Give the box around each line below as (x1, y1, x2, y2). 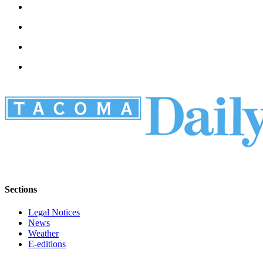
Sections (5, 184, 37, 195)
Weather (28, 228, 59, 239)
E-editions (28, 239, 66, 249)
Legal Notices (28, 207, 80, 218)
